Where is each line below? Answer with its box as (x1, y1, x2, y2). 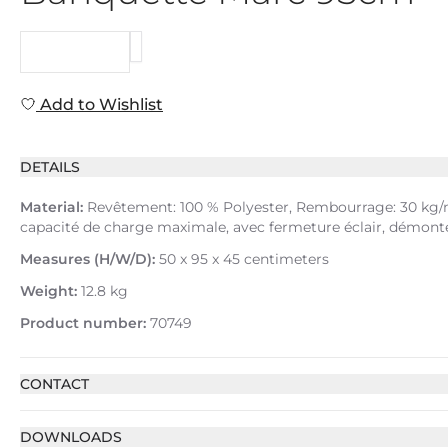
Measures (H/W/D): (20, 250, 155, 268)
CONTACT (20, 375, 89, 393)
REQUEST (41, 43, 109, 61)
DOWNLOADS (20, 428, 122, 446)
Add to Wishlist (36, 95, 163, 114)
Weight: (20, 282, 77, 300)
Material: (20, 198, 83, 216)
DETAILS (20, 158, 80, 176)
